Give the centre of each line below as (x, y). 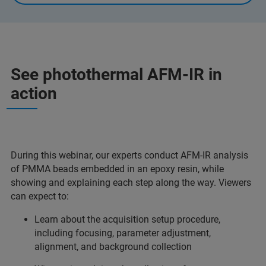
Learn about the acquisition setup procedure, (127, 219)
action (34, 94)
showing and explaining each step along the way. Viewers (131, 183)
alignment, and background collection (113, 247)
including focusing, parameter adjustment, (123, 233)
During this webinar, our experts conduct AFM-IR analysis (129, 155)
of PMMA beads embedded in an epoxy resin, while (117, 169)
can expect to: (40, 196)
